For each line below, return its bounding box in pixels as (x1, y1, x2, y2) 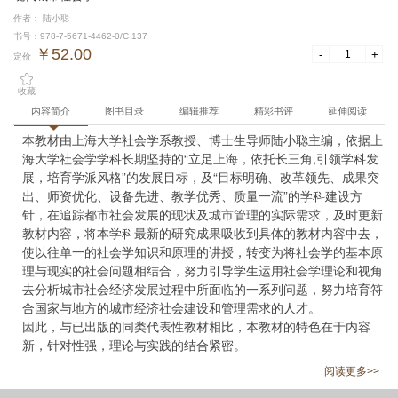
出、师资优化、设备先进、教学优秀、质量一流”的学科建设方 (22, 187, 362, 204)
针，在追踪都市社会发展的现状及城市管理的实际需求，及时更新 (22, 205, 383, 223)
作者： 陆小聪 (13, 13, 69, 23)
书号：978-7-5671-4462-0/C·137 (13, 31, 147, 41)
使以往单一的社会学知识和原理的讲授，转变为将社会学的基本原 (22, 243, 383, 260)
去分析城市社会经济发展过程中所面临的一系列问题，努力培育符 (22, 280, 383, 298)
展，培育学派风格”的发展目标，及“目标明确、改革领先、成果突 (22, 168, 379, 186)
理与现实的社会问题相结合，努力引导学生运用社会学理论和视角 (22, 261, 383, 279)
